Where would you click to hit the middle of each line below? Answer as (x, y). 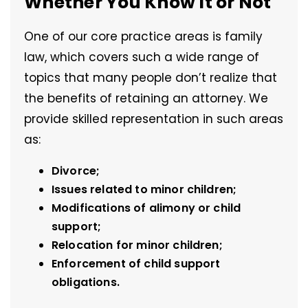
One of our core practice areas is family (143, 37)
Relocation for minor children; (137, 245)
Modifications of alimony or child (146, 208)
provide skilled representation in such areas (154, 119)
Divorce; (76, 171)
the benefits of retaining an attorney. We (146, 99)
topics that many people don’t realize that (151, 78)
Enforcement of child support (136, 264)
